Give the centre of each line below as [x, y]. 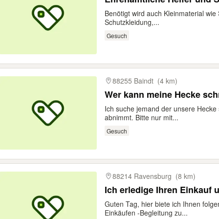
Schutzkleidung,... [132, 22]
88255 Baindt [133, 81]
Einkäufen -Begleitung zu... [146, 213]
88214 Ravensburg [142, 176]
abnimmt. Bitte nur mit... [142, 117]
